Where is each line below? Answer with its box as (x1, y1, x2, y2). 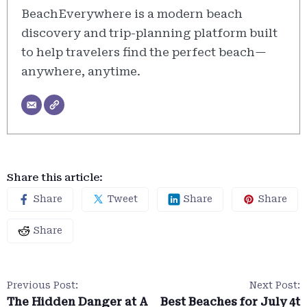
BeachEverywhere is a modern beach (21, 7, 243, 21)
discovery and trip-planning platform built (21, 26, 278, 40)
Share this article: (7, 171, 103, 184)
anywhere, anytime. (21, 64, 140, 79)
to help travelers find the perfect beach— (21, 45, 267, 60)
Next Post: (249, 279, 300, 291)
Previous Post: (7, 279, 78, 291)
